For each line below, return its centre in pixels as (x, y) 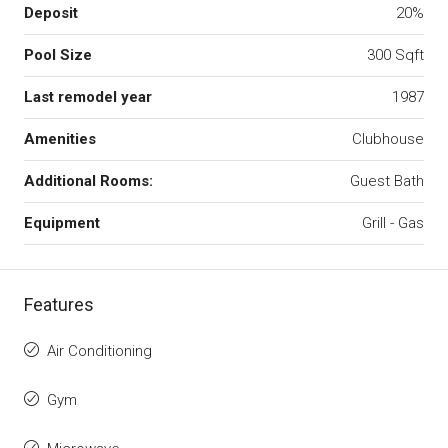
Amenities (60, 139)
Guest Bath (387, 181)
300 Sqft (395, 55)
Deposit (51, 13)
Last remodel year (88, 97)
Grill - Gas (393, 223)
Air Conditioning (99, 351)
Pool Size (58, 55)
